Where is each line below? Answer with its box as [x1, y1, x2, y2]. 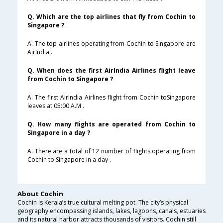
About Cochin [17, 189, 63, 199]
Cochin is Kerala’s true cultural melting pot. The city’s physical [17, 198, 188, 207]
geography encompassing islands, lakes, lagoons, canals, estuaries [17, 207, 206, 216]
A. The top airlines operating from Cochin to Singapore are [27, 39, 196, 48]
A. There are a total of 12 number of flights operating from [27, 147, 196, 156]
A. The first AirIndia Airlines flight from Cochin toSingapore [27, 93, 196, 102]
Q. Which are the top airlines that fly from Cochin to [27, 12, 196, 21]
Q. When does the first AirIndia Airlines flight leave [27, 66, 196, 75]
